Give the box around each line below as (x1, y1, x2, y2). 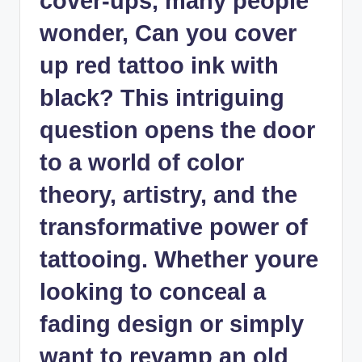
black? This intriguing (40, 85, 284, 112)
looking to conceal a (40, 279, 266, 305)
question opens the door (40, 117, 315, 144)
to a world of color (40, 149, 244, 176)
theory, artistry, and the (40, 182, 297, 208)
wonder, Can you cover (40, 20, 297, 47)
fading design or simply (40, 311, 304, 338)
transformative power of (40, 214, 308, 241)
